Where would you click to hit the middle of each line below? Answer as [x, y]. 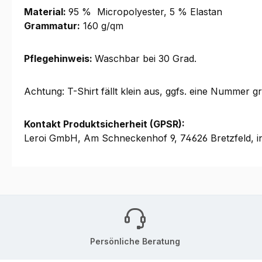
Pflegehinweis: [59, 59]
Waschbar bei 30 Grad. [146, 59]
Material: [46, 12]
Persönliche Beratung [135, 241]
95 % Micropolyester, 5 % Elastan [145, 12]
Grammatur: [52, 26]
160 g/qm [102, 26]
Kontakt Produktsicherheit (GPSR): [104, 124]
